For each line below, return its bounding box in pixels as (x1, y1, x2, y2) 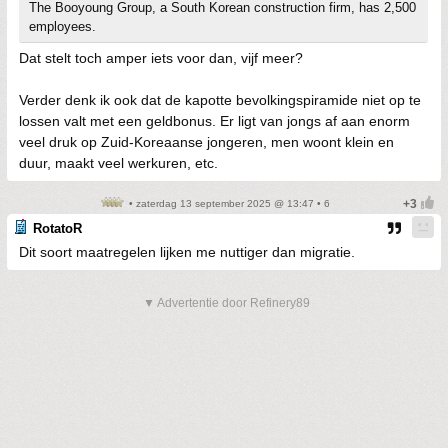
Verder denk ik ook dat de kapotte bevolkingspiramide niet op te (19, 92, 421, 109)
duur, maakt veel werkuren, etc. (19, 155, 218, 172)
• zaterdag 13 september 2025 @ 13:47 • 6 (126, 198, 330, 210)
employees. (29, 19, 96, 35)
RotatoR (33, 221, 82, 237)
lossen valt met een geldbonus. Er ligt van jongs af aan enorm (19, 113, 410, 130)
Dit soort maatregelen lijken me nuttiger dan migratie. (19, 244, 355, 261)
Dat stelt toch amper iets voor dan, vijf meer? (19, 50, 303, 67)
